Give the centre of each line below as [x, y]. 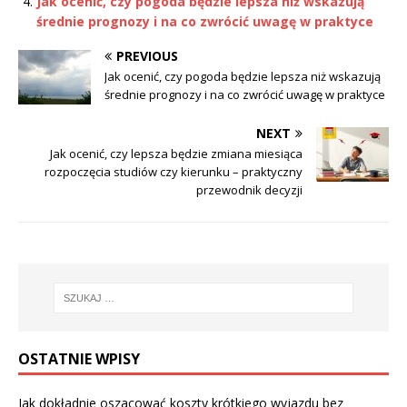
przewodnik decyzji [249, 190]
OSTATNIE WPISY [79, 359]
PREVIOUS [147, 56]
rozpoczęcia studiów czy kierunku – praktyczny [174, 172]
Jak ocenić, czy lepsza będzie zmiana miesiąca [176, 154]
